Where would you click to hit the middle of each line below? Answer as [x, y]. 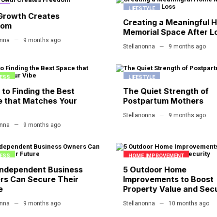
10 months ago [189, 204]
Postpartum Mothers [163, 101]
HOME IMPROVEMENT [156, 156]
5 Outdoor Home [155, 170]
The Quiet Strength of [166, 91]
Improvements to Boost [168, 179]
